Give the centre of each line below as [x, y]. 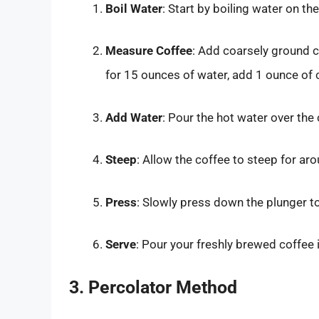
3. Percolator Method [153, 287]
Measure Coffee [149, 51]
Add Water [134, 117]
